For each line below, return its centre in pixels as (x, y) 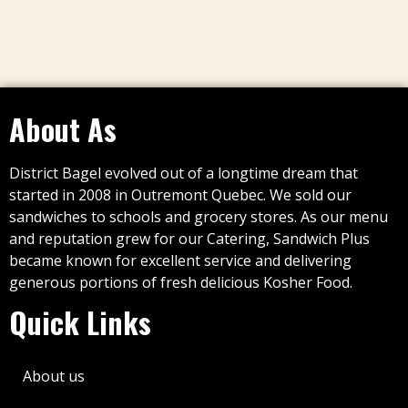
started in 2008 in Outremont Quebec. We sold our (180, 195)
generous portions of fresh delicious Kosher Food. (181, 283)
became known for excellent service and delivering (180, 261)
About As (63, 129)
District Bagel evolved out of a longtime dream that (184, 173)
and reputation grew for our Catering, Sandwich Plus (189, 239)
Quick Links (80, 322)
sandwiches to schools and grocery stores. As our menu (199, 217)
